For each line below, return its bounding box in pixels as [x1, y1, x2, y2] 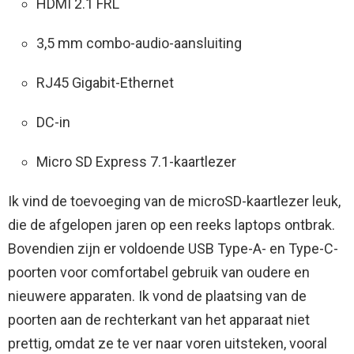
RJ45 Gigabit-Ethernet [36, 74, 174, 92]
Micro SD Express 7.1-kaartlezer [36, 153, 236, 171]
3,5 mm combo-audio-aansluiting [36, 35, 242, 52]
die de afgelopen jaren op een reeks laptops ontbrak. [8, 217, 335, 234]
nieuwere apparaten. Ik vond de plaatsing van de [8, 288, 307, 305]
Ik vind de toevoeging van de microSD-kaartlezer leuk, [8, 193, 341, 210]
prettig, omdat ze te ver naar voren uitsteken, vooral [8, 335, 327, 352]
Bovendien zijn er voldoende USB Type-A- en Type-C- [8, 240, 338, 258]
